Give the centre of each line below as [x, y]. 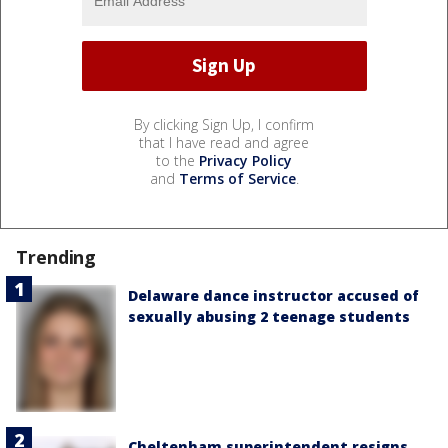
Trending [56, 256]
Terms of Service [237, 178]
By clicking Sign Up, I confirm [224, 124]
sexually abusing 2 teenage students [269, 316]
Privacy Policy [245, 160]
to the [177, 160]
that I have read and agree [224, 142]
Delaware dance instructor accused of [273, 295]
